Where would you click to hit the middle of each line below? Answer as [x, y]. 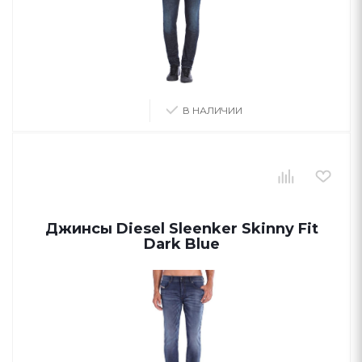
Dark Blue [182, 244]
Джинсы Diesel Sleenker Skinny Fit [182, 229]
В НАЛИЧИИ [213, 110]
